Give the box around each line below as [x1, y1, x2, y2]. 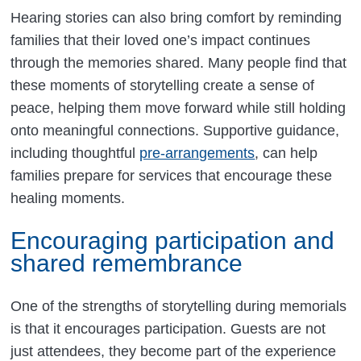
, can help [255, 144, 318, 161]
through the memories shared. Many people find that [10, 54, 347, 71]
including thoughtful [10, 144, 140, 161]
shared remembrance [10, 249, 243, 276]
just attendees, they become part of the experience [10, 342, 337, 359]
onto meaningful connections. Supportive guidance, [10, 122, 340, 139]
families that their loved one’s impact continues [10, 31, 311, 48]
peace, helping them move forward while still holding [10, 99, 346, 116]
